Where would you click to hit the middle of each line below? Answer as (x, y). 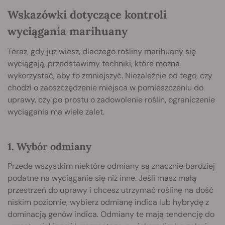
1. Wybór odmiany (49, 146)
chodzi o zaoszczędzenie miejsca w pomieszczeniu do (105, 87)
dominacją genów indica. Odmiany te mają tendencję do (111, 214)
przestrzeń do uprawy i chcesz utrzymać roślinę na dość (110, 190)
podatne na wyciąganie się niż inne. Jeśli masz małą (102, 178)
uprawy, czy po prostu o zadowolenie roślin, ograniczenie (111, 99)
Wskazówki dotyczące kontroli (87, 14)
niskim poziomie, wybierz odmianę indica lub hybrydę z (108, 202)
